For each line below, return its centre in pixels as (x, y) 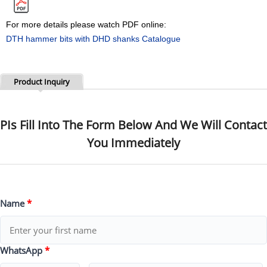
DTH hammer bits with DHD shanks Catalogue (93, 39)
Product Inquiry (42, 82)
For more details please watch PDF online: (86, 24)
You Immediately (133, 143)
